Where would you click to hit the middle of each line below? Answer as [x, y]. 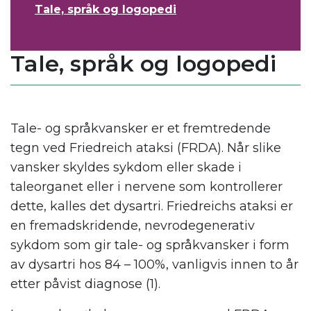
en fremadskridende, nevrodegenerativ [133, 226]
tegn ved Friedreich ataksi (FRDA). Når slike [146, 148]
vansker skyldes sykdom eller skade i [126, 168]
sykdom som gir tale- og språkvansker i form [150, 245]
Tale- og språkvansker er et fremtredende [141, 129]
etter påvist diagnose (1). [85, 284]
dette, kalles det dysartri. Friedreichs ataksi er [152, 207]
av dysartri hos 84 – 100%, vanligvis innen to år [154, 265]
